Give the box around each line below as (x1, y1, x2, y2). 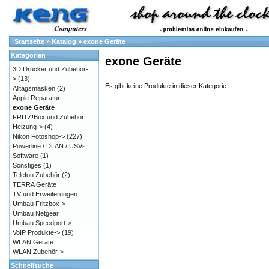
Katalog (52, 38, 76, 45)
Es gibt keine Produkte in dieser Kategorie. (105, 82, 228, 90)
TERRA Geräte (13, 181, 56, 188)
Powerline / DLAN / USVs (13, 142, 86, 150)
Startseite (14, 38, 44, 45)
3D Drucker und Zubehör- (13, 65, 88, 73)
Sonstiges (13, 162, 41, 169)
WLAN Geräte (13, 238, 53, 246)
